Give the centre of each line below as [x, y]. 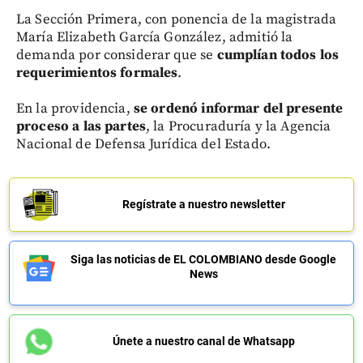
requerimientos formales [97, 73]
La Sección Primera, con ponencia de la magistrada [177, 19]
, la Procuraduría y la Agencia [239, 126]
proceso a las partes [81, 126]
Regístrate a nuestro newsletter [203, 204]
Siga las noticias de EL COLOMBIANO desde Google [203, 259]
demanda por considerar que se [117, 55]
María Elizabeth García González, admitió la [155, 37]
